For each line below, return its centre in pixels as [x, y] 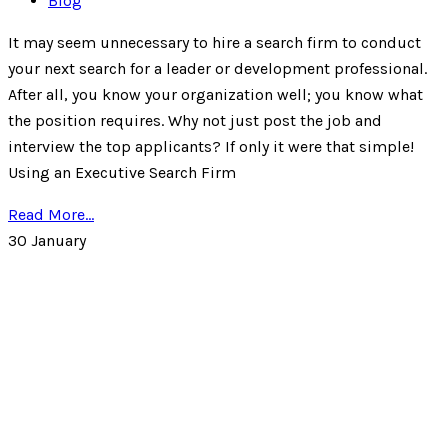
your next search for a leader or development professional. [217, 69]
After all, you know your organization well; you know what [215, 95]
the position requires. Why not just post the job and [195, 121]
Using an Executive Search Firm [122, 173]
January [58, 241]
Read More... [51, 215]
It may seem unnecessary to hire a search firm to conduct [214, 43]
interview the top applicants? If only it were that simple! [211, 147]
